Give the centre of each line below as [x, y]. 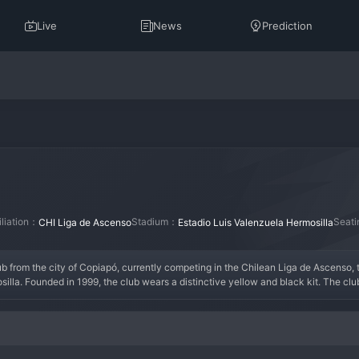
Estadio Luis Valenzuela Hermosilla [256, 222]
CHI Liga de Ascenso [85, 222]
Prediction [287, 26]
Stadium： [155, 222]
